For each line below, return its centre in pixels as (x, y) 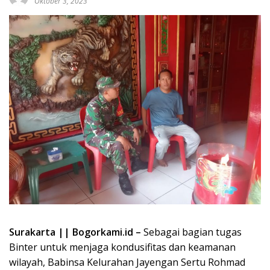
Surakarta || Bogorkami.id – (75, 232)
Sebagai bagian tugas (191, 232)
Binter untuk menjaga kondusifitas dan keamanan (122, 247)
